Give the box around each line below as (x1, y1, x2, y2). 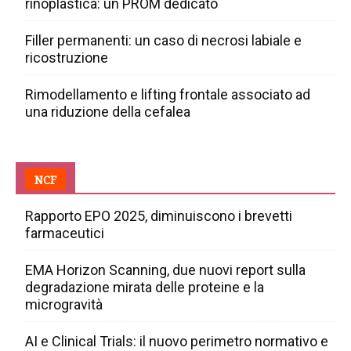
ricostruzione (25, 49, 108, 67)
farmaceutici (25, 225, 104, 242)
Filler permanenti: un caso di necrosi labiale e (25, 32, 302, 49)
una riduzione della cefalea (25, 103, 190, 121)
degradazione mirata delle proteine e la (25, 279, 264, 296)
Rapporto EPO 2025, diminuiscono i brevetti (25, 208, 292, 225)
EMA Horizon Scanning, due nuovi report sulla (25, 262, 306, 279)
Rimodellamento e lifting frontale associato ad (25, 86, 310, 103)
